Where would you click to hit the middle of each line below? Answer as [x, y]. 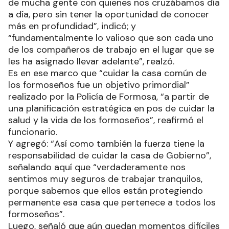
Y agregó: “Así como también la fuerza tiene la [106, 144]
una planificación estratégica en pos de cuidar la [111, 108]
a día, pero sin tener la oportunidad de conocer [109, 14]
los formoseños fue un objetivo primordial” [99, 85]
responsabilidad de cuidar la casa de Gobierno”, [110, 155]
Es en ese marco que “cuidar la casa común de [107, 73]
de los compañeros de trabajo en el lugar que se [111, 50]
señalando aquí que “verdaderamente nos [97, 167]
